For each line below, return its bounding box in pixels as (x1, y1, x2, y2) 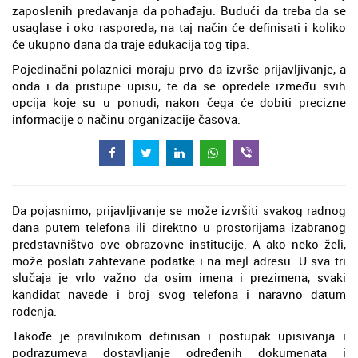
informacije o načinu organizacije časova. (12, 111, 241, 127)
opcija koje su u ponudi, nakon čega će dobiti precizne (12, 94, 346, 110)
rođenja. (12, 303, 57, 320)
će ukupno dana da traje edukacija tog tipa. (12, 36, 249, 52)
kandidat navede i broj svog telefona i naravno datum (12, 286, 346, 303)
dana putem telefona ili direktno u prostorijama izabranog (12, 219, 346, 236)
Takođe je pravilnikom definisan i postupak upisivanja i (12, 328, 346, 344)
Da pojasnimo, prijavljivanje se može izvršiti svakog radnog (12, 202, 346, 219)
